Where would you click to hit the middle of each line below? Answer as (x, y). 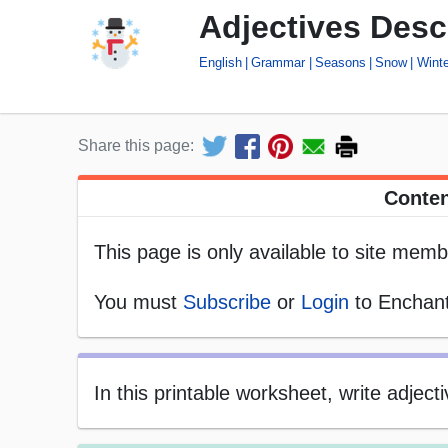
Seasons (340, 62)
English (220, 62)
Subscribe (227, 302)
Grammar (278, 62)
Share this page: (136, 146)
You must (138, 302)
